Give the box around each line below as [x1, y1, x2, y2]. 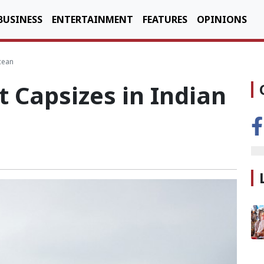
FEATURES [143, 13, 187, 26]
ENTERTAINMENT [52, 13, 133, 26]
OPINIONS [197, 13, 247, 26]
